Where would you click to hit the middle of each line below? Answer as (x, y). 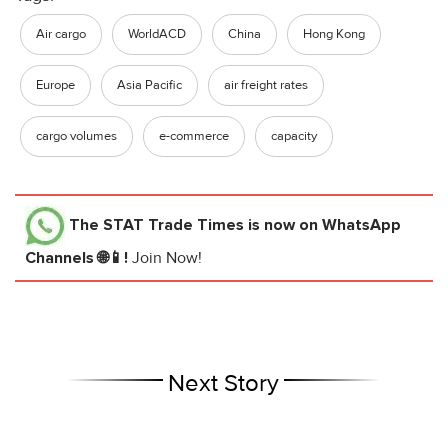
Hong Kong (334, 33)
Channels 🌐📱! (78, 257)
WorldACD (157, 33)
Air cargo (61, 33)
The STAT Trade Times (156, 224)
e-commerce (194, 135)
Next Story (224, 383)
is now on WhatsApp (322, 224)
